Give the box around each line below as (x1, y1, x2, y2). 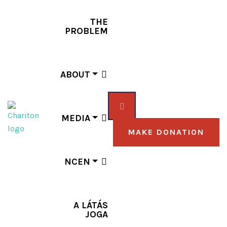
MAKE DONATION (128, 127, 204, 137)
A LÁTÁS (73, 200, 108, 211)
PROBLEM (65, 25, 108, 36)
